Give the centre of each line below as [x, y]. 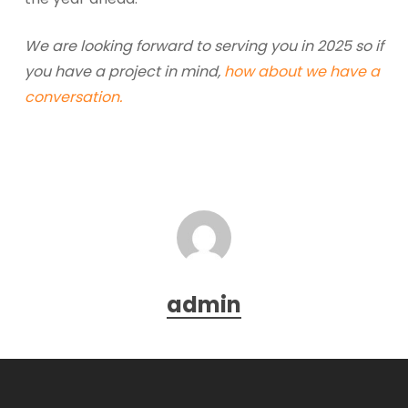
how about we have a [301, 71]
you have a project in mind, [124, 71]
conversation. [73, 97]
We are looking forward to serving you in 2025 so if [204, 46]
